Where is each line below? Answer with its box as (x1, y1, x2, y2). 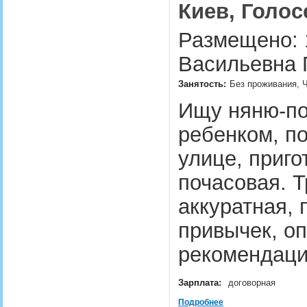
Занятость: (178, 79, 226, 89)
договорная (228, 278, 278, 288)
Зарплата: (178, 278, 221, 288)
